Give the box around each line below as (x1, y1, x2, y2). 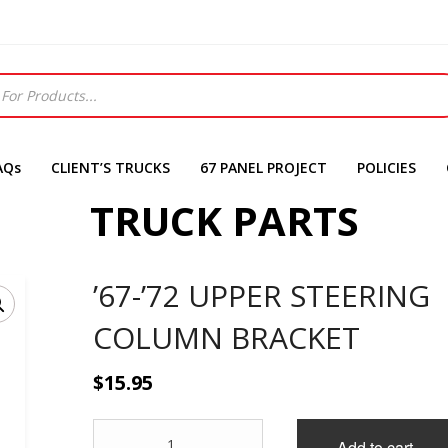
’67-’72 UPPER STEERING (93, 275, 431, 316)
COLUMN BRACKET (93, 317, 361, 358)
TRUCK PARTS (89, 193, 359, 249)
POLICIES (357, 158, 416, 177)
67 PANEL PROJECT (200, 158, 327, 177)
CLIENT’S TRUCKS (51, 158, 170, 177)
